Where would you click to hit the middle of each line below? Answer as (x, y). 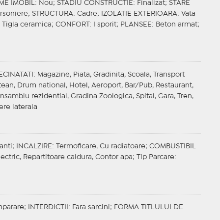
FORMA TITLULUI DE (148, 207)
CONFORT (72, 25)
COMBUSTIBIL (172, 147)
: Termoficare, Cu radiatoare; (100, 147)
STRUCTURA (52, 14)
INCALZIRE (34, 147)
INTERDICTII (48, 207)
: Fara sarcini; (91, 207)
